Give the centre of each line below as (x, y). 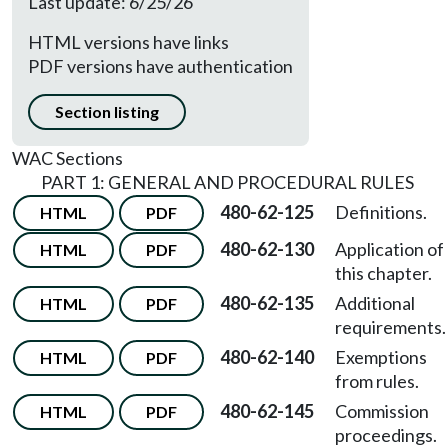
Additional (375, 303)
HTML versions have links (128, 42)
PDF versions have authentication (160, 66)
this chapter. (383, 273)
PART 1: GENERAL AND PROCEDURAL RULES (227, 182)
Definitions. (381, 212)
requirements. (390, 327)
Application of (389, 249)
